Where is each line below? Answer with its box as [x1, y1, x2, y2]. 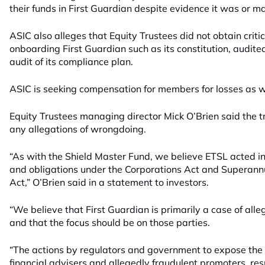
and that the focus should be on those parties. [9, 216, 210, 228]
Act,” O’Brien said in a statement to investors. [9, 176, 209, 188]
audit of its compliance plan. [9, 56, 133, 67]
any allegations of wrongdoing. [9, 123, 146, 135]
